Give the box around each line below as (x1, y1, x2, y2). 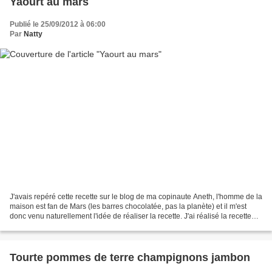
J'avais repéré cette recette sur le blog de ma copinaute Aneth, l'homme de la (10, 192, 262, 201)
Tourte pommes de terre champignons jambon (10, 251, 250, 263)
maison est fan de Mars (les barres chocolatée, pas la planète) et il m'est (10, 202, 246, 211)
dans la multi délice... (10, 221, 79, 230)
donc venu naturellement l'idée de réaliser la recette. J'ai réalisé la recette (10, 211, 251, 220)
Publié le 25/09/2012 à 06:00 (10, 20, 106, 29)
